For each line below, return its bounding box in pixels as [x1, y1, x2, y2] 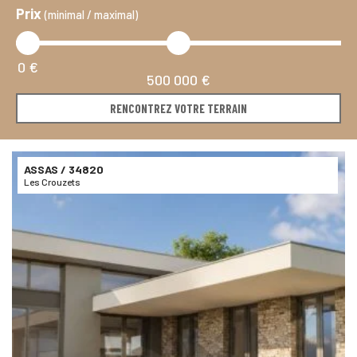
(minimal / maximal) [45, 8, 138, 22]
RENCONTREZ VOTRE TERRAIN [110, 101, 247, 116]
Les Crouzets [24, 176, 80, 188]
